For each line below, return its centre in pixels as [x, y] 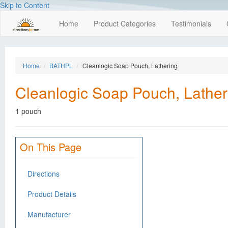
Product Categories [125, 23]
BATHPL [61, 65]
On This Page [51, 147]
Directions [44, 174]
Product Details [52, 194]
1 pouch [28, 111]
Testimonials [191, 23]
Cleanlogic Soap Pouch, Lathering [130, 65]
